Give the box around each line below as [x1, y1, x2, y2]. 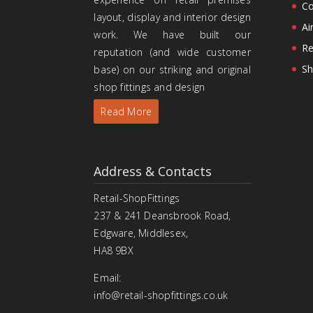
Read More [101, 105, 152, 119]
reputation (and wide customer [94, 45, 251, 59]
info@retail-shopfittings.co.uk [94, 289, 228, 303]
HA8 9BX [94, 244, 133, 258]
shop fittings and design [94, 80, 205, 94]
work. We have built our [94, 28, 251, 42]
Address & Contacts [94, 163, 212, 180]
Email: [94, 271, 122, 285]
